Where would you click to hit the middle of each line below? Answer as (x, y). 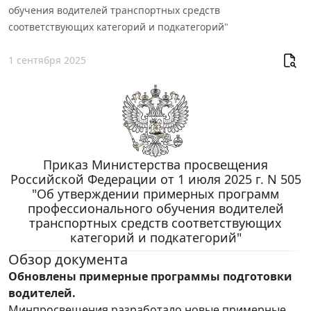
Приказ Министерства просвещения (155, 165)
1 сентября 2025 (47, 60)
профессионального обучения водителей (155, 209)
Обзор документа (68, 260)
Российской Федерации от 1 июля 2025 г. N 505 (155, 179)
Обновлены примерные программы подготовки (150, 277)
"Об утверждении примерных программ (155, 194)
